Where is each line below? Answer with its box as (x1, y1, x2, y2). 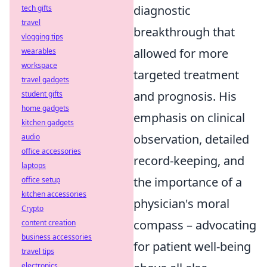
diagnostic (133, 2, 191, 18)
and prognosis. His (133, 88, 237, 104)
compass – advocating (133, 217, 256, 233)
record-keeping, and (133, 153, 244, 169)
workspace (21, 60, 57, 70)
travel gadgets (21, 74, 69, 85)
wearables (21, 46, 56, 56)
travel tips (21, 246, 54, 256)
